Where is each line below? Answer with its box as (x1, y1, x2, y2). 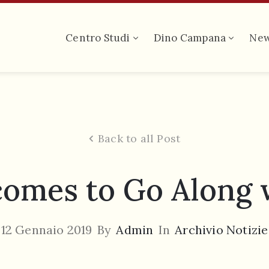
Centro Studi (65, 31, 130, 44)
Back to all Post (98, 131, 181, 146)
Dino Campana (153, 31, 226, 44)
